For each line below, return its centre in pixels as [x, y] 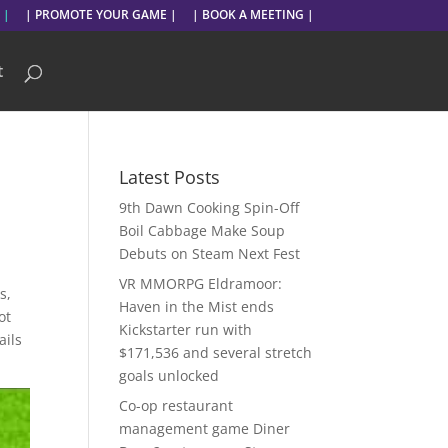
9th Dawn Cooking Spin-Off [209, 207]
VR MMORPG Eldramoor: [201, 283]
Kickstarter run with [186, 329]
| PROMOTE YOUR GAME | [100, 14]
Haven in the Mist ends [197, 306]
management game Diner [205, 428]
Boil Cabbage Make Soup [202, 230]
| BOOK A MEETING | [252, 14]
